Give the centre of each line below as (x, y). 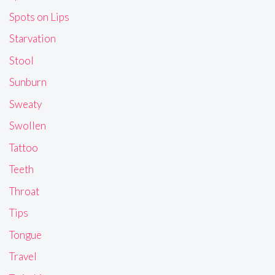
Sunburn (28, 82)
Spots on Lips (39, 17)
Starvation (33, 39)
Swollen (28, 126)
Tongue (25, 234)
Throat (24, 191)
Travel (23, 257)
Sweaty (25, 104)
